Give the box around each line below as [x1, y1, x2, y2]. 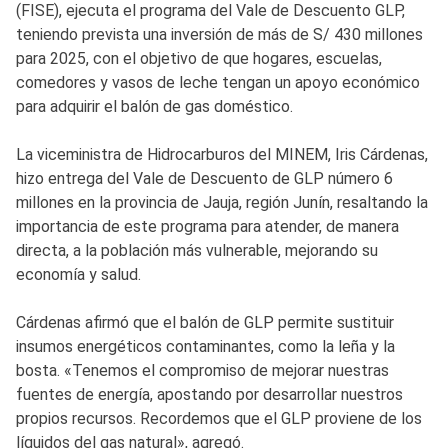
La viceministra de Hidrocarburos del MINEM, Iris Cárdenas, [16, 144, 428, 164]
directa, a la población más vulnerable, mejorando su [16, 240, 378, 260]
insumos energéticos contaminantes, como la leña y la [16, 336, 395, 356]
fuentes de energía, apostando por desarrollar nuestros [16, 384, 403, 404]
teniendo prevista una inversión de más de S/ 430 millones [16, 24, 423, 44]
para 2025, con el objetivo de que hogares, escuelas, [16, 48, 382, 68]
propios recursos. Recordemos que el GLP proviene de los [16, 408, 422, 428]
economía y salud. [16, 264, 141, 284]
